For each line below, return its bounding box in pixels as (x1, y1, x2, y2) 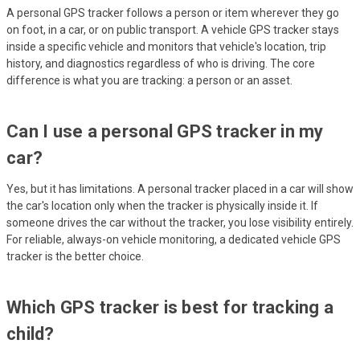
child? (6, 323, 55, 344)
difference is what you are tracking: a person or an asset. (6, 73, 292, 87)
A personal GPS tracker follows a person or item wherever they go (6, 6, 339, 19)
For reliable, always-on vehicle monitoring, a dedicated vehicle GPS (6, 232, 341, 246)
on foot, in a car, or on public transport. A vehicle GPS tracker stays (6, 22, 339, 36)
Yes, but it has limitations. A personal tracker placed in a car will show (6, 182, 354, 195)
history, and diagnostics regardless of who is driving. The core (6, 56, 315, 70)
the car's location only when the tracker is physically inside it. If (6, 198, 318, 212)
